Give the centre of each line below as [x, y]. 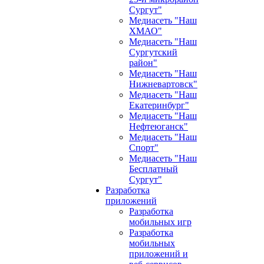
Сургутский [153, 52]
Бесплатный [154, 169]
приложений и [159, 254]
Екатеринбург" [159, 105]
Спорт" [144, 148]
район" [143, 63]
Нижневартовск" [163, 84]
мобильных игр [160, 222]
